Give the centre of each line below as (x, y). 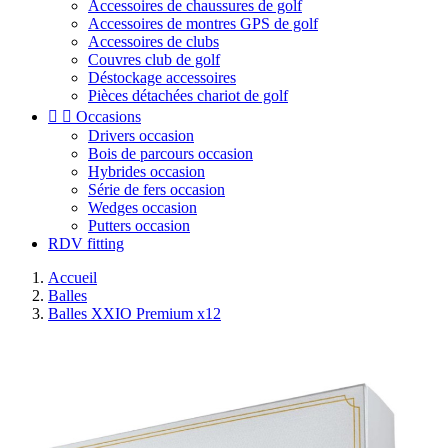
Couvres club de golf (154, 59)
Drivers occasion (141, 135)
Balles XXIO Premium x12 (134, 313)
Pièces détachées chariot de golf (188, 95)
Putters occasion (139, 225)
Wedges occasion (142, 207)
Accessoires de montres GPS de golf (203, 23)
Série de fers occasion (156, 189)
